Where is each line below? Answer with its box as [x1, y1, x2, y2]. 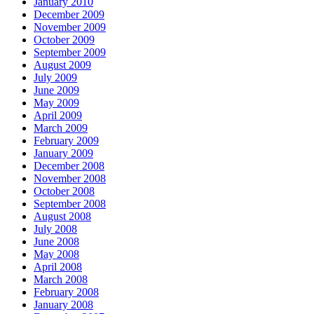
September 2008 [34, 198, 106, 210]
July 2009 [34, 71, 77, 84]
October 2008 [34, 185, 95, 198]
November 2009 [34, 21, 106, 34]
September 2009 [34, 46, 106, 59]
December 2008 [34, 160, 104, 172]
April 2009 [34, 109, 82, 122]
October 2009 [34, 34, 95, 46]
